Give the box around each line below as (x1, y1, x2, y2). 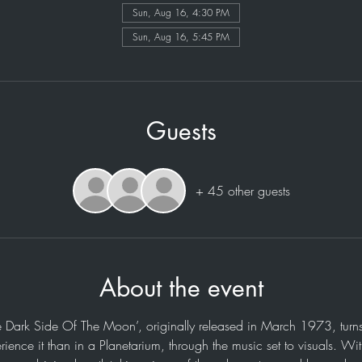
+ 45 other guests (195, 182, 290, 200)
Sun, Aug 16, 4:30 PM (133, 6, 229, 19)
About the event (99, 271, 263, 304)
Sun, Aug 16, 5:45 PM (133, 30, 229, 44)
